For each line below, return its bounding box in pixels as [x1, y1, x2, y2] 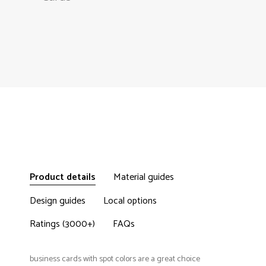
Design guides [30, 193, 85, 210]
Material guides [113, 169, 174, 186]
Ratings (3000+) [30, 216, 95, 233]
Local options [103, 193, 157, 210]
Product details [30, 169, 96, 186]
